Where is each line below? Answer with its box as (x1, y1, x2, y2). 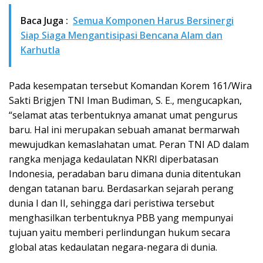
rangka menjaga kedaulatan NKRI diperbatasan (9, 153, 218, 166)
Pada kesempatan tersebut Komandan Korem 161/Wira (9, 79, 252, 92)
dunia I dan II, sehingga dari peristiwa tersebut (9, 197, 214, 210)
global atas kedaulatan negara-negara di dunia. (9, 241, 217, 254)
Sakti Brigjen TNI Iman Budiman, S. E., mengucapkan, (9, 94, 242, 107)
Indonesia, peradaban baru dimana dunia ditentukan (9, 167, 241, 180)
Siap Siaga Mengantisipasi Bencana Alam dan (21, 29, 222, 42)
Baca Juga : (21, 14, 68, 27)
